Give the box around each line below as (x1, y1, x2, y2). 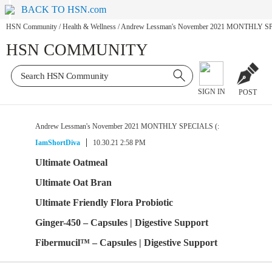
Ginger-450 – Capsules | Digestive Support (35, 217, 208, 228)
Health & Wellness (63, 22, 116, 32)
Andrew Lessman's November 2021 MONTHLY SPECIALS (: (35, 122, 219, 131)
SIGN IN (197, 87, 225, 97)
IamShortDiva (35, 138, 80, 147)
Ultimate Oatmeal (35, 157, 107, 168)
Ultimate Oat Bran (35, 177, 112, 188)
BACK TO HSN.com (21, 4, 107, 15)
